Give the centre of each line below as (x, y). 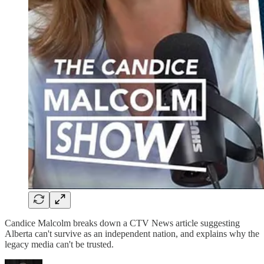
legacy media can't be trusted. (59, 244)
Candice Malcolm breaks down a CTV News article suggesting (122, 223)
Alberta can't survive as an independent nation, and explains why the (132, 233)
